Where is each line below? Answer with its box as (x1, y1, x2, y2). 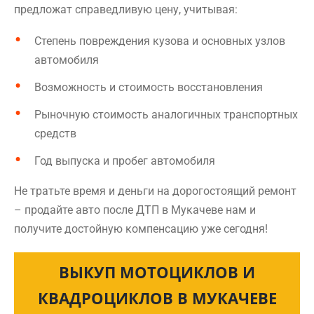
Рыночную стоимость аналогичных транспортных (34, 108, 298, 121)
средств (34, 127, 76, 140)
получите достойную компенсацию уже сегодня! (14, 222, 268, 235)
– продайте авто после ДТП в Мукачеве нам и (14, 203, 256, 217)
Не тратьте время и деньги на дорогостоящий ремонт (14, 184, 296, 198)
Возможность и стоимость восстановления (34, 81, 263, 94)
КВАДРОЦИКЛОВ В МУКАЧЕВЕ (37, 287, 277, 308)
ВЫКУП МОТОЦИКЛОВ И (59, 261, 255, 282)
